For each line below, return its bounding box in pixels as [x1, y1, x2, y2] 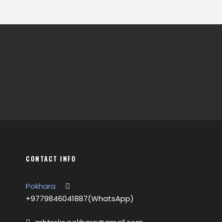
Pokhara [26, 181, 55, 191]
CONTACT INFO [26, 154, 76, 164]
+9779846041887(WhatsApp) [26, 193, 134, 204]
